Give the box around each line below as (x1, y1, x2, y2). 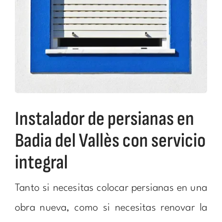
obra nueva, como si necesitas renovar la (14, 203, 208, 213)
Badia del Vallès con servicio (14, 128, 206, 153)
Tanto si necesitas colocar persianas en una (14, 183, 208, 193)
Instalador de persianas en (14, 107, 194, 131)
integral (14, 150, 68, 174)
